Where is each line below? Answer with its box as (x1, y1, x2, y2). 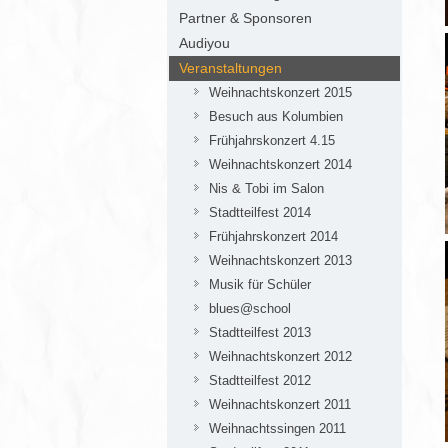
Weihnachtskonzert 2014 (209, 157, 352, 172)
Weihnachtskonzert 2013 (209, 253, 352, 268)
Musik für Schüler (209, 277, 311, 292)
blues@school (209, 301, 291, 316)
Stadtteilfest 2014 (209, 205, 311, 220)
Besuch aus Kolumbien (209, 109, 343, 124)
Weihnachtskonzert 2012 (209, 349, 352, 364)
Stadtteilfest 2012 (209, 373, 311, 388)
